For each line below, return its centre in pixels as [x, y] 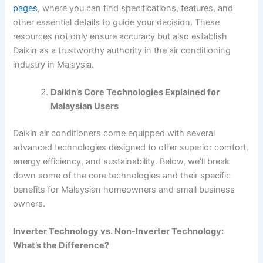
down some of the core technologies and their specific [122, 175]
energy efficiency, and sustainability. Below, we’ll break [122, 161]
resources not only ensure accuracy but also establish [120, 36]
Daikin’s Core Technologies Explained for [135, 92]
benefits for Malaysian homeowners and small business [124, 189]
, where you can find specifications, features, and [136, 8]
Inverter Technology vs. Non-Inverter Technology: [119, 232]
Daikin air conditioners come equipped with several [114, 133]
